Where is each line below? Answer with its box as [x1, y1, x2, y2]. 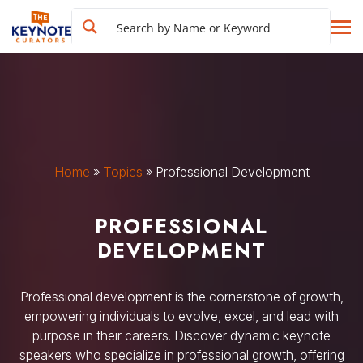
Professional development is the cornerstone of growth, [19, 288, 344, 305]
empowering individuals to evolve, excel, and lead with [24, 308, 339, 324]
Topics [102, 164, 143, 180]
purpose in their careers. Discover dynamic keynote [32, 327, 331, 344]
